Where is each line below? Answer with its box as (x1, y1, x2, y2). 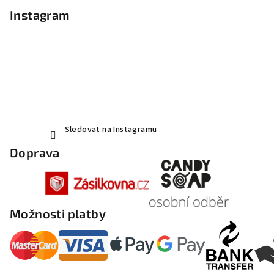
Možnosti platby (10, 206, 106, 221)
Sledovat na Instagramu (64, 124, 157, 136)
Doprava (10, 145, 60, 160)
